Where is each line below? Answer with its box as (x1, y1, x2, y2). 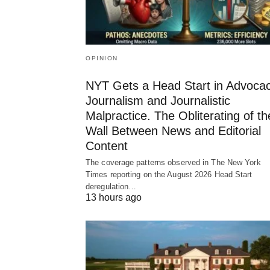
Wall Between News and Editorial (86, 124, 261, 137)
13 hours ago (86, 192, 142, 202)
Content (86, 139, 128, 152)
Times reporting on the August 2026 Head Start (86, 169, 253, 179)
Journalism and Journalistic (86, 93, 230, 107)
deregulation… (86, 181, 137, 191)
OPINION (86, 54, 118, 61)
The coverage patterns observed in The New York (86, 157, 261, 167)
